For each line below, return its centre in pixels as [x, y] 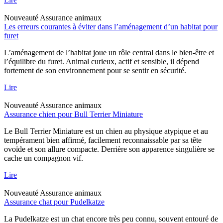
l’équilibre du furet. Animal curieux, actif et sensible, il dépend [102, 61]
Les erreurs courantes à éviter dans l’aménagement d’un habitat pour [111, 26]
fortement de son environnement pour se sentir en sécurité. [95, 70]
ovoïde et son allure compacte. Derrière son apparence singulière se [109, 149]
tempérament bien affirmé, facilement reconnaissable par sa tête [103, 140]
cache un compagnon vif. [44, 158]
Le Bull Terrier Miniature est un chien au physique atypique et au [106, 131]
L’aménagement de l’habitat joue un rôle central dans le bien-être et [109, 52]
